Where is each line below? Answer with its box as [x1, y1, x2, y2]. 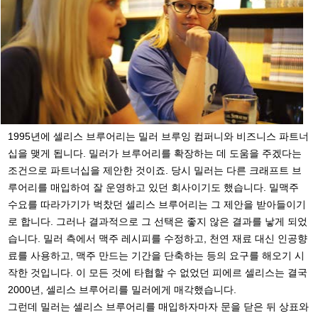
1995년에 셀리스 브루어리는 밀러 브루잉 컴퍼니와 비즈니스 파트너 [8, 131, 309, 143]
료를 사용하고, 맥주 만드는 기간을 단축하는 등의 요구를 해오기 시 [8, 250, 305, 262]
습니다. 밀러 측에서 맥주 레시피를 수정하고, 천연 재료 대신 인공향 [8, 233, 308, 245]
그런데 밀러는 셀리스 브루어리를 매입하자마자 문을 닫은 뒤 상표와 [8, 301, 309, 313]
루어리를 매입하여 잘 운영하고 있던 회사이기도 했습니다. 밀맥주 [8, 182, 300, 194]
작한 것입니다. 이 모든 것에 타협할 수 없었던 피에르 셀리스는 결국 [8, 267, 308, 279]
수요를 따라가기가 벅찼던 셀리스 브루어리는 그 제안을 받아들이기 [8, 199, 307, 211]
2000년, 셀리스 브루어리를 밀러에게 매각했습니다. [8, 284, 237, 296]
